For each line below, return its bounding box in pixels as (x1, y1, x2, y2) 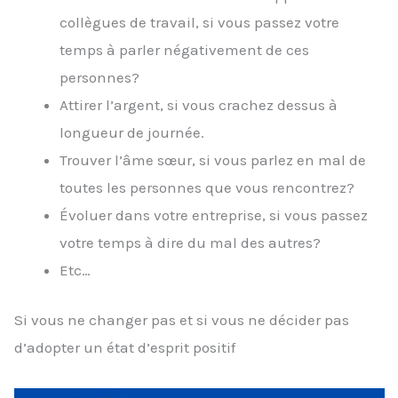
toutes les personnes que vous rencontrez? (60, 178, 354, 196)
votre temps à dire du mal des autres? (60, 233, 321, 251)
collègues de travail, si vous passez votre (60, 12, 339, 31)
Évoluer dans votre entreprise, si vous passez (60, 205, 368, 224)
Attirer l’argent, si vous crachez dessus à (60, 95, 338, 114)
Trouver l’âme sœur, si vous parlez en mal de (60, 150, 366, 169)
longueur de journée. (60, 123, 204, 141)
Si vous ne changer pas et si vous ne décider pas (14, 311, 349, 330)
